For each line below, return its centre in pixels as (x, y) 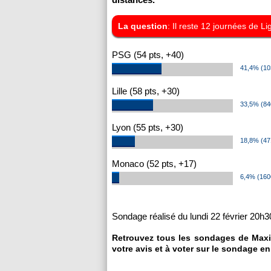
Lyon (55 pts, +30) (148, 127)
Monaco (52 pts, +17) (154, 164)
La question (143, 26)
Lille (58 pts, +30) (146, 91)
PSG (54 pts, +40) (148, 55)
